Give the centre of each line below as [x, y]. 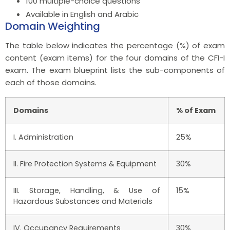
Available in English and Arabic [82, 14]
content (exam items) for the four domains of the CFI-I [115, 57]
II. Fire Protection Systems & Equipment [85, 164]
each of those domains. [51, 82]
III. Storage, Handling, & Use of [87, 190]
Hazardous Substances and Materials [83, 201]
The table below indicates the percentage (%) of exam [115, 45]
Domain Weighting [53, 26]
